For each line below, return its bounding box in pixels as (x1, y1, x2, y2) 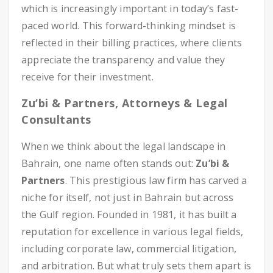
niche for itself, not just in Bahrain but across (21, 191, 234, 204)
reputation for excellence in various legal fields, (21, 225, 244, 238)
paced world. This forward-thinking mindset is (21, 19, 236, 32)
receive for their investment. (21, 70, 154, 83)
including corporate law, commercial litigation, (21, 242, 237, 255)
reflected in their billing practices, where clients (21, 36, 243, 49)
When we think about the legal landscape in (21, 140, 226, 153)
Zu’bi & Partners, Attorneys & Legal (21, 96, 228, 110)
